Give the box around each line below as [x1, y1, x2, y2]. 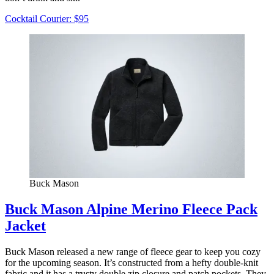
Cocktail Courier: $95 [5, 13, 89, 24]
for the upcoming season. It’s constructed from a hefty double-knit [5, 257, 258, 268]
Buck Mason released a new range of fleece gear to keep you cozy [5, 246, 261, 257]
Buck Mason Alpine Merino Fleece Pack [5, 201, 257, 217]
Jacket [5, 217, 46, 234]
